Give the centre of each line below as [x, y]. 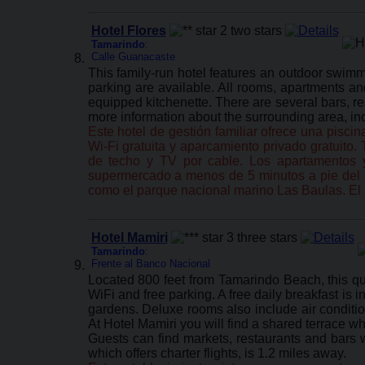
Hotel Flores [128, 31]
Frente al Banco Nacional [150, 264]
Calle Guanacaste [133, 57]
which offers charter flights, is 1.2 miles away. [217, 353]
